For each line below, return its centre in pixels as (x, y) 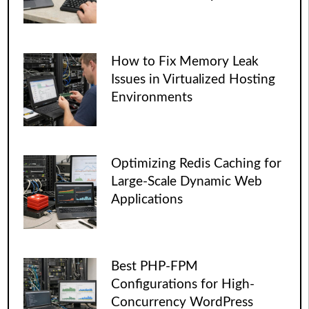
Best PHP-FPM (155, 267)
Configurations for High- (183, 285)
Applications (147, 200)
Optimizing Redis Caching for (197, 164)
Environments (152, 97)
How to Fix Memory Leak (185, 61)
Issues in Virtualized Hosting (193, 79)
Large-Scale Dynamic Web (187, 182)
